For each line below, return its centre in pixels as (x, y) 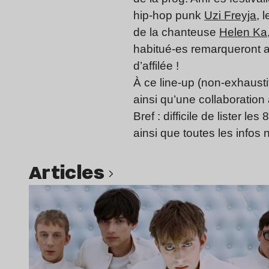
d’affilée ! (156, 66)
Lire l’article (162, 192)
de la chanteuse (176, 32)
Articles (75, 172)
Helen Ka (243, 32)
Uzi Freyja (230, 16)
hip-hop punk (169, 16)
